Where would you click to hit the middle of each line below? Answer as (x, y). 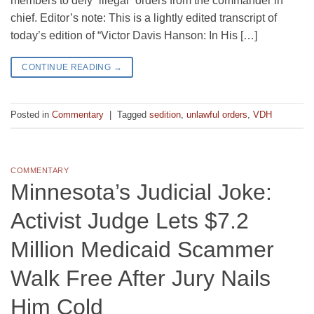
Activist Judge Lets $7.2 (130, 221)
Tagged (133, 115)
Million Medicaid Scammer (142, 250)
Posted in (31, 115)
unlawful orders (217, 115)
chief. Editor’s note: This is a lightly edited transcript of (144, 18)
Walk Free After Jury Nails (141, 279)
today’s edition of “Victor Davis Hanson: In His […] (134, 35)
